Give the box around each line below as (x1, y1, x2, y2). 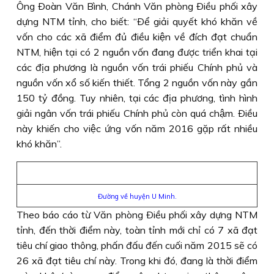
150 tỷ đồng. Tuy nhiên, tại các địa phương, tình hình (17, 92, 257, 104)
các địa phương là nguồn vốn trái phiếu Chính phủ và (17, 61, 257, 73)
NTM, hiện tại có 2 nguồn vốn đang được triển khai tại (17, 46, 257, 58)
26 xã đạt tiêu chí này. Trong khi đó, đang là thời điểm (17, 254, 257, 267)
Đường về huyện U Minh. (97, 192, 177, 201)
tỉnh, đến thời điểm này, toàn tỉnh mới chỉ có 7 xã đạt (17, 224, 257, 236)
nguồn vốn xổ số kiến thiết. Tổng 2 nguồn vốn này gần (17, 76, 257, 89)
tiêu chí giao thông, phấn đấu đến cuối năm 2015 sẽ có (17, 239, 257, 251)
